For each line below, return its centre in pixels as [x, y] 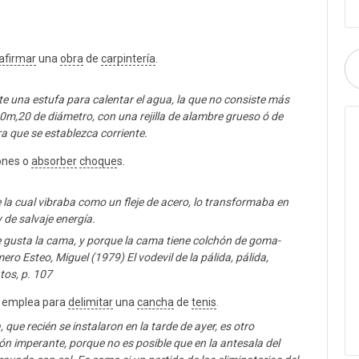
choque [98, 161]
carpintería [128, 59]
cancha [155, 302]
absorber [54, 161]
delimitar [91, 302]
